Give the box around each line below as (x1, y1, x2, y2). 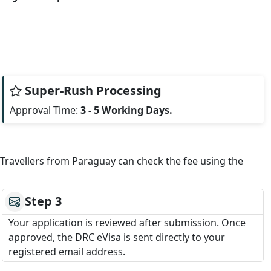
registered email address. (8, 244, 125, 258)
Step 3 (24, 193, 62, 210)
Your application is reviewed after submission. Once (8, 215, 246, 229)
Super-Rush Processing (21, 82, 162, 99)
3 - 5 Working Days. (80, 103, 172, 117)
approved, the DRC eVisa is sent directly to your (8, 230, 225, 244)
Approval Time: (9, 103, 80, 117)
